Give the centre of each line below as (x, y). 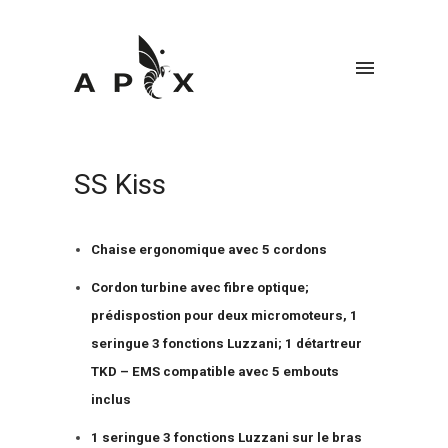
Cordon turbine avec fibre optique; (199, 287)
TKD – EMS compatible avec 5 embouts (214, 371)
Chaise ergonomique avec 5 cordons (208, 249)
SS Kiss (120, 184)
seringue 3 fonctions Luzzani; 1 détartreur (226, 343)
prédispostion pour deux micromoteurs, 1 (224, 315)
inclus (110, 399)
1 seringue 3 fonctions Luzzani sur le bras (226, 437)
